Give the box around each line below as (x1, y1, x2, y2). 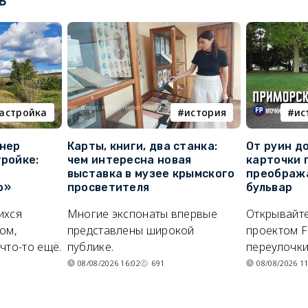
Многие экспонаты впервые (67, 206, 217, 222)
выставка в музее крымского (67, 167, 235, 181)
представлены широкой (67, 223, 195, 239)
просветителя (67, 181, 150, 195)
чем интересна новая (67, 153, 192, 167)
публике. (67, 239, 114, 255)
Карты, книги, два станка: (67, 140, 218, 153)
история (184, 106, 227, 120)
